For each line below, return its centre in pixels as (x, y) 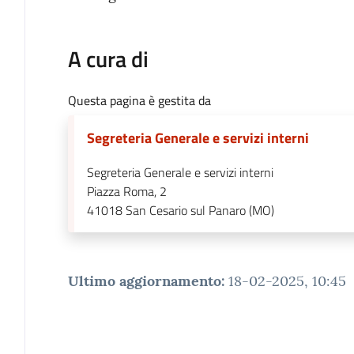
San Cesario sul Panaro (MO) (200, 210)
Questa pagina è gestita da (139, 100)
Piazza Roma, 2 (126, 191)
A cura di (108, 58)
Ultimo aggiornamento (144, 281)
